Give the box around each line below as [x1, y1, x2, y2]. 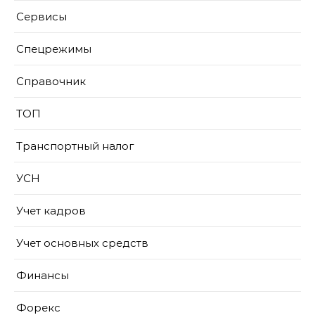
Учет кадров [16, 204, 86, 217]
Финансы [16, 269, 69, 282]
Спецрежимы [16, 42, 91, 56]
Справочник [16, 75, 86, 88]
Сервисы [16, 10, 67, 23]
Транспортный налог [16, 139, 134, 153]
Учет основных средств [16, 236, 148, 250]
